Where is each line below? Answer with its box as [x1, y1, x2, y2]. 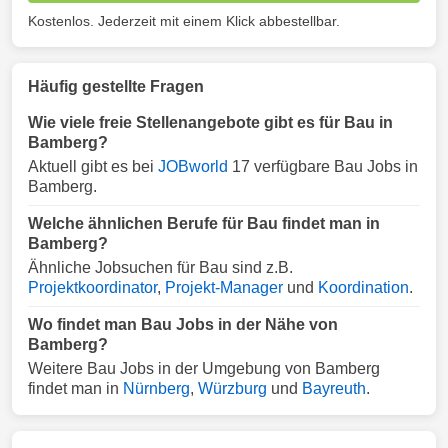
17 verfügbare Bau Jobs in [228, 158, 418, 175]
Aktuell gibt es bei [28, 158, 158, 175]
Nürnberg [123, 380, 190, 397]
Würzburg [198, 380, 267, 397]
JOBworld [158, 158, 228, 175]
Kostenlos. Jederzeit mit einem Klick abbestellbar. [28, 13, 340, 29]
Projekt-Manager [165, 279, 283, 296]
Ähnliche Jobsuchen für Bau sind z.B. [28, 259, 293, 276]
